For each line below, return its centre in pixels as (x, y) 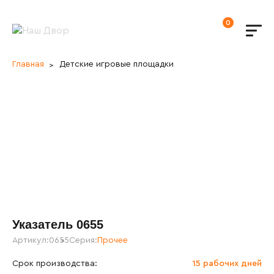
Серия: (83, 240)
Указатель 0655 (58, 224)
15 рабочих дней (227, 264)
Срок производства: (55, 264)
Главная (28, 64)
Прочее (113, 240)
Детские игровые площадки (117, 64)
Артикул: (31, 240)
